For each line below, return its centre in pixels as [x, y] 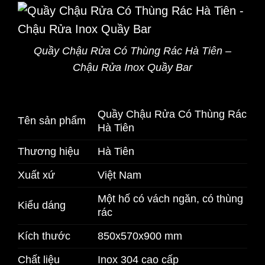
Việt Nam [119, 175]
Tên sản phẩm [52, 121]
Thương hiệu [49, 152]
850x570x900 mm [140, 236]
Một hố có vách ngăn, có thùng [170, 199]
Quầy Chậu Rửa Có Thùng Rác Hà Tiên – [132, 51]
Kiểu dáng [42, 206]
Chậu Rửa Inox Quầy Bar [132, 67]
